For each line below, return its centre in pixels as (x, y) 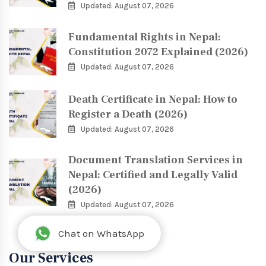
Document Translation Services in (156, 160)
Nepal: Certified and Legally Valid (153, 175)
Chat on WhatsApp (101, 233)
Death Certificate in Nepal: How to (153, 99)
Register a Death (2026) (128, 114)
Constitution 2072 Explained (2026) (158, 52)
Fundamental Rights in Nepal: (145, 37)
